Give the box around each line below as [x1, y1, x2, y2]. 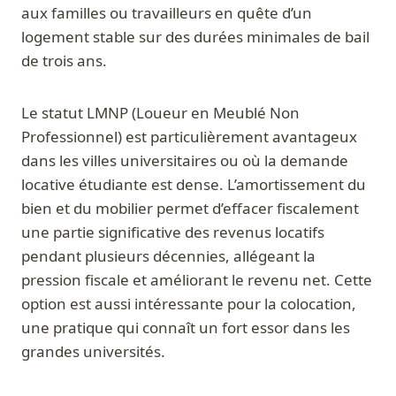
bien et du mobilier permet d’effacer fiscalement [21, 198, 359, 219]
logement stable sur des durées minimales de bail [21, 27, 369, 48]
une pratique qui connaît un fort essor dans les [21, 317, 350, 339]
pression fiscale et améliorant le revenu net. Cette [21, 270, 372, 291]
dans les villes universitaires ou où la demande [21, 150, 348, 171]
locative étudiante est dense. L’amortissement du [21, 174, 366, 195]
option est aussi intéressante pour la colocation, [21, 293, 356, 315]
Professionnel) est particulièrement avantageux [21, 126, 357, 148]
